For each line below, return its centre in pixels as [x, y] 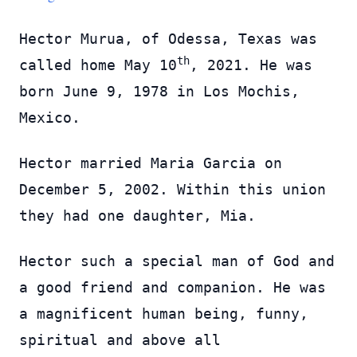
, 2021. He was [251, 65]
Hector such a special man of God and [177, 261]
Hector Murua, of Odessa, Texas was [168, 39]
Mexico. [50, 118]
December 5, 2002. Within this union [173, 189]
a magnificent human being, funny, [164, 314]
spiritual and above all [120, 340]
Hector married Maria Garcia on [151, 163]
